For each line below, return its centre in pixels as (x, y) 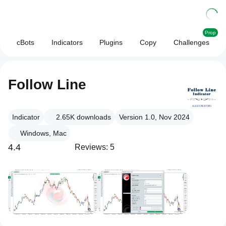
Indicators (67, 42)
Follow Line (47, 84)
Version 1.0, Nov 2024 (154, 117)
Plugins (111, 42)
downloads (94, 117)
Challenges (192, 42)
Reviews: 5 (95, 147)
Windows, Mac (43, 133)
